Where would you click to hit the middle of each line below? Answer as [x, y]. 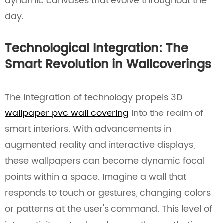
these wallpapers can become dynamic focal [105, 161]
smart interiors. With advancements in [88, 129]
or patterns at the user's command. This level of [109, 209]
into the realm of [166, 113]
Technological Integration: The [97, 49]
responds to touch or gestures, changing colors [108, 193]
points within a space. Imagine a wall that [96, 177]
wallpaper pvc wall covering [67, 113]
